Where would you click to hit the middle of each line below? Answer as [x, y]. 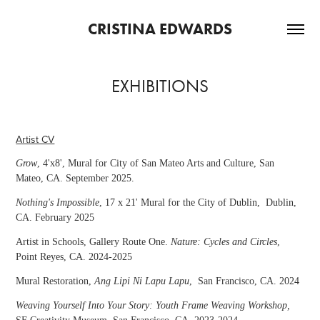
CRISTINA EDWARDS [160, 29]
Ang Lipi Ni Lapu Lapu [142, 281]
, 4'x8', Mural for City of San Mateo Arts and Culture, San [156, 163]
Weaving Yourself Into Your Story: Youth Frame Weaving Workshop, [153, 305]
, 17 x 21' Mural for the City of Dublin [179, 202]
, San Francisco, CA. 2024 [245, 281]
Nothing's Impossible [58, 202]
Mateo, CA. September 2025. [75, 178]
